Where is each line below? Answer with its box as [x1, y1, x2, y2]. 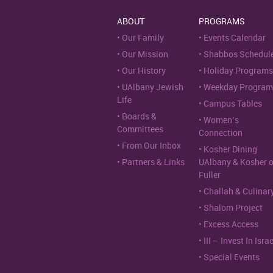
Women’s [204, 116, 239, 125]
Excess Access [204, 220, 258, 229]
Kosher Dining [204, 145, 257, 154]
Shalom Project [204, 204, 263, 213]
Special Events [204, 253, 260, 262]
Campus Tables [204, 99, 262, 108]
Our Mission [122, 50, 168, 59]
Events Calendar [204, 34, 266, 43]
